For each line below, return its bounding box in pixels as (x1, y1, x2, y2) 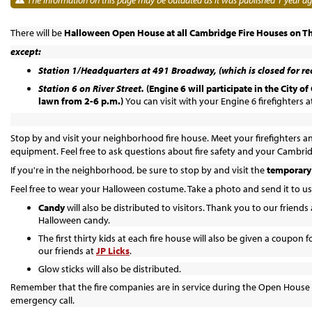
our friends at (38, 244, 96, 257)
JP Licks (96, 244, 130, 257)
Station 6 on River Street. (38, 81, 144, 95)
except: (10, 45, 41, 58)
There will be (10, 26, 64, 39)
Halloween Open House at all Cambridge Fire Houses (64, 26, 290, 39)
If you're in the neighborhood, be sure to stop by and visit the (10, 163, 267, 176)
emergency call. (10, 293, 77, 306)
